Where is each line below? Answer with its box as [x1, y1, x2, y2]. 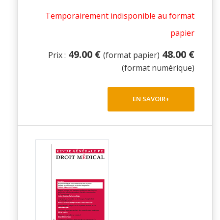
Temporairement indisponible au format [45, 10, 194, 21]
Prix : [48, 49, 66, 60]
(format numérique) [122, 62, 194, 73]
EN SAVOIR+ [133, 94, 169, 104]
